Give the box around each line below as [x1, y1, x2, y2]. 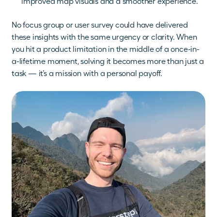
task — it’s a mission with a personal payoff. [12, 69, 162, 78]
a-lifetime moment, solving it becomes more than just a [12, 57, 204, 66]
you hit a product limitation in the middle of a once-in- [12, 45, 200, 54]
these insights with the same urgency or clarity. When [12, 32, 197, 42]
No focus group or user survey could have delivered [12, 20, 188, 30]
